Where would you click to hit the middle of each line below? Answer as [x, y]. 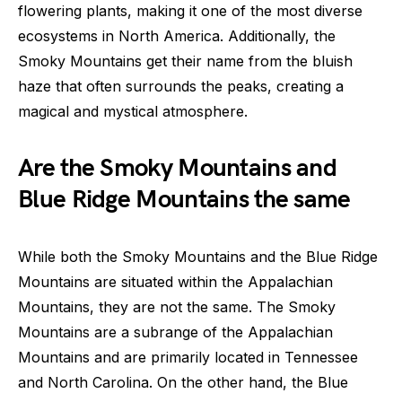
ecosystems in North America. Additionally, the [177, 36]
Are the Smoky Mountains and [178, 169]
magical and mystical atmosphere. [133, 112]
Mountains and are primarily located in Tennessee [188, 358]
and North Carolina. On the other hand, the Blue [183, 383]
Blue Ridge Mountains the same [184, 200]
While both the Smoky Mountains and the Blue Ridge [198, 257]
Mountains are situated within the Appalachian [175, 282]
